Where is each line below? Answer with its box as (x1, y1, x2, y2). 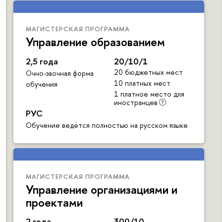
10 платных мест (113, 78, 170, 88)
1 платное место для (113, 89, 184, 99)
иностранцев (113, 97, 158, 107)
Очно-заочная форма (26, 68, 94, 78)
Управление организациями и (26, 181, 177, 197)
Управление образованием (26, 33, 165, 50)
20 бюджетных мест (113, 67, 183, 77)
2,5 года (26, 55, 58, 67)
